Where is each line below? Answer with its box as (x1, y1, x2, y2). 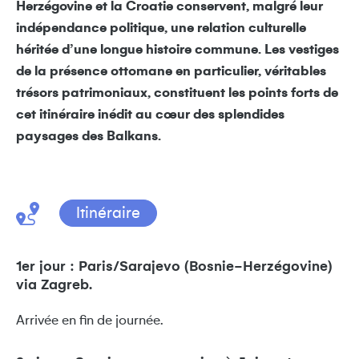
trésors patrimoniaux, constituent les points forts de (16, 86, 338, 100)
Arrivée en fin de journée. (16, 313, 163, 328)
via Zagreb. (16, 277, 92, 292)
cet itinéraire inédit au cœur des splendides (16, 107, 284, 122)
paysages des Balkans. (16, 129, 161, 143)
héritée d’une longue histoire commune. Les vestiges (16, 42, 339, 57)
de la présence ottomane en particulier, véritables (16, 64, 326, 79)
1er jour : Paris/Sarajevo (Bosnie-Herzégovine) (16, 259, 333, 274)
